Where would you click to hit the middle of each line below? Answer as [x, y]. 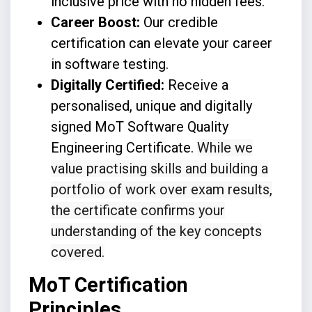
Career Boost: [97, 22]
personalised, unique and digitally [151, 106]
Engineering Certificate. [124, 147]
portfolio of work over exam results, [161, 189]
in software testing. [109, 64]
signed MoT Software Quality [139, 126]
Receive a [198, 85]
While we [225, 147]
